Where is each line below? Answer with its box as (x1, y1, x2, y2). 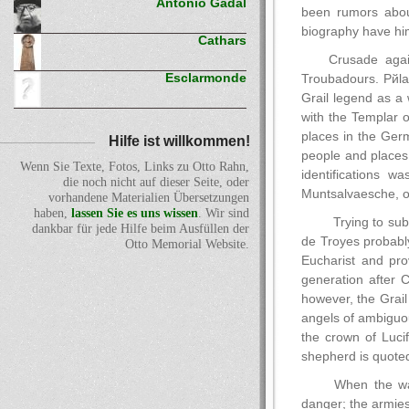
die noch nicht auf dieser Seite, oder (63, 175, 249, 190)
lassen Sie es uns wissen (71, 206, 198, 221)
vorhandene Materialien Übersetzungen (48, 191, 249, 205)
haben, (34, 206, 71, 221)
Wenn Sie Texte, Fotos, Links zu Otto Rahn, (20, 160, 249, 174)
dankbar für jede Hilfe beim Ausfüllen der (32, 222, 249, 236)
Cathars (198, 34, 246, 48)
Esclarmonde (165, 71, 246, 86)
